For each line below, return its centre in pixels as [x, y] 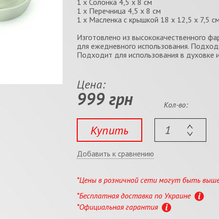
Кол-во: [176, 105]
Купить [109, 130]
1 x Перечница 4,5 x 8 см [119, 11]
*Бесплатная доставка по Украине [134, 195]
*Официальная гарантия [118, 207]
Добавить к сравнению [115, 153]
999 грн [105, 99]
